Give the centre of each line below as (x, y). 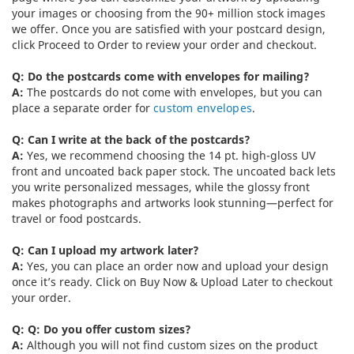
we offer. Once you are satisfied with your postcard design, (169, 28)
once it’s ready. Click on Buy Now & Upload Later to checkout (172, 281)
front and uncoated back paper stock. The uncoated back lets (174, 171)
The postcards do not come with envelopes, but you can (175, 92)
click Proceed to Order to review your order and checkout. (164, 44)
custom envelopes (203, 107)
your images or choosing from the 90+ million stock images (169, 13)
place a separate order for (83, 107)
